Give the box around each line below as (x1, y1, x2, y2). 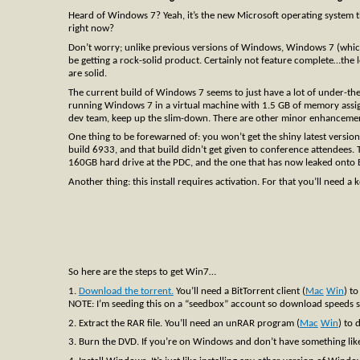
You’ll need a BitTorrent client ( (173, 286, 305, 297)
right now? (67, 23, 114, 35)
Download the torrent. (78, 286, 174, 297)
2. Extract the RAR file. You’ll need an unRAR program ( (67, 317, 300, 329)
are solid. (67, 68, 107, 79)
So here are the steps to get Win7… (67, 267, 216, 278)
